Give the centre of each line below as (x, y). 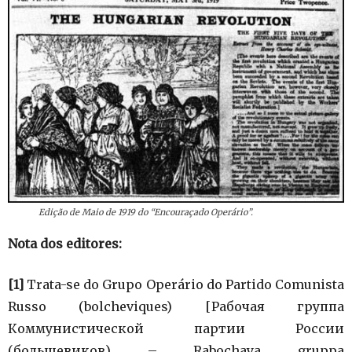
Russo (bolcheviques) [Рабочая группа (176, 306)
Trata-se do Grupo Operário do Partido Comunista (184, 284)
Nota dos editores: (65, 243)
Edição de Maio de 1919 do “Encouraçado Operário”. (145, 212)
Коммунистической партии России (176, 328)
